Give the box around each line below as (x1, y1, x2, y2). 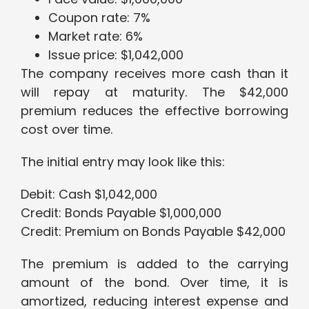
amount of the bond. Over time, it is (21, 274, 288, 292)
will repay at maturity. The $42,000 (21, 83, 288, 101)
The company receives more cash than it (21, 65, 288, 83)
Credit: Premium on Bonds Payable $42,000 (21, 223, 286, 241)
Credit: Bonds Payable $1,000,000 (21, 204, 221, 222)
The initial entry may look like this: (21, 153, 225, 171)
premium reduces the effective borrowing (21, 102, 288, 120)
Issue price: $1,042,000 (48, 46, 183, 64)
